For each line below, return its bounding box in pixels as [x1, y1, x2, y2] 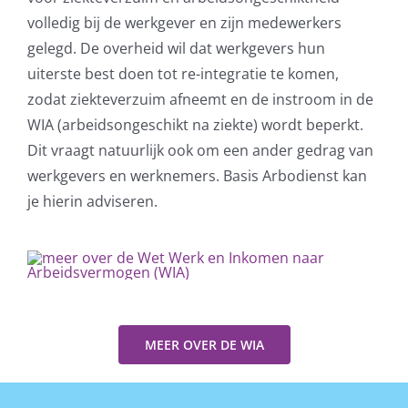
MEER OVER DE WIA [144, 336, 264, 354]
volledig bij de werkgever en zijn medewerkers [26, 13, 342, 34]
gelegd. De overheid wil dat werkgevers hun [26, 38, 325, 59]
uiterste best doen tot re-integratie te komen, [26, 64, 339, 85]
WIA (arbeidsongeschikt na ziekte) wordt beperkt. [26, 115, 363, 136]
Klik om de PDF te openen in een [93, 29, 315, 50]
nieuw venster [155, 55, 252, 76]
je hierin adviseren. [26, 191, 158, 212]
